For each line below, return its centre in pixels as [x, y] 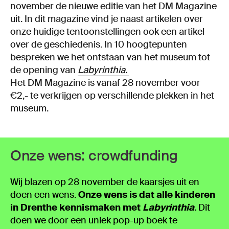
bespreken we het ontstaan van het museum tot [110, 57]
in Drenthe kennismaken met [76, 207]
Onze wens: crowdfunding [94, 155]
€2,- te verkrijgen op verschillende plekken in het [112, 95]
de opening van [44, 70]
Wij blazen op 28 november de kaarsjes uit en [105, 182]
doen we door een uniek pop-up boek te [94, 220]
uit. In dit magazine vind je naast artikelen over [107, 19]
